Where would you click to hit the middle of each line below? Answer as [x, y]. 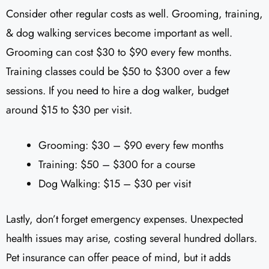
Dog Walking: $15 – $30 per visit [115, 184]
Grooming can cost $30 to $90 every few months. [119, 53]
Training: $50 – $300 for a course [117, 165]
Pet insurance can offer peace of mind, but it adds [118, 258]
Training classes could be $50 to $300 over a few [118, 72]
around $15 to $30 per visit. [69, 110]
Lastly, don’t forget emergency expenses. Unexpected [125, 219]
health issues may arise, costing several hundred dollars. [131, 239]
